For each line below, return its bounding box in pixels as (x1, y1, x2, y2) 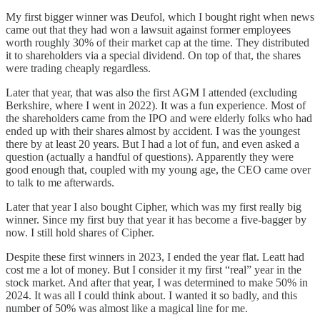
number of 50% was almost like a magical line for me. (6, 301, 248, 314)
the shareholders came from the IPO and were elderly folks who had (6, 111, 312, 124)
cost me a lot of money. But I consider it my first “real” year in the (6, 263, 301, 276)
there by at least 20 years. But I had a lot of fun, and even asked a (6, 137, 299, 150)
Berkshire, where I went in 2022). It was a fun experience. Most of (6, 99, 306, 111)
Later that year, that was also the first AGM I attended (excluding (6, 86, 297, 99)
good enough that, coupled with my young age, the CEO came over (6, 163, 311, 176)
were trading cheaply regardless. (6, 61, 151, 74)
